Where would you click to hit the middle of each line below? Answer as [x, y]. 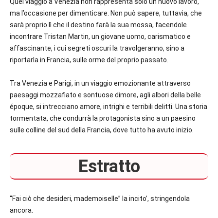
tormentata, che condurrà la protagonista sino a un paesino [103, 118]
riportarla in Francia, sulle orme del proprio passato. [89, 60]
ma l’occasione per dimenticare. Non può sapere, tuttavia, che [106, 13]
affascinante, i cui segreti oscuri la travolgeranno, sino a [97, 48]
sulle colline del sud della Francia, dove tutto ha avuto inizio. [102, 130]
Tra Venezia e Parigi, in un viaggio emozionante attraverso [100, 83]
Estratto [109, 167]
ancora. [22, 210]
